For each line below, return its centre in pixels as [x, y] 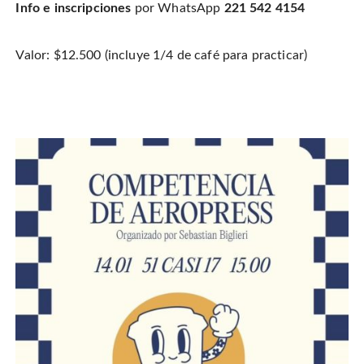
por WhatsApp [179, 9]
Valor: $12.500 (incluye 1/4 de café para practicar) [162, 56]
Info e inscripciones [75, 9]
